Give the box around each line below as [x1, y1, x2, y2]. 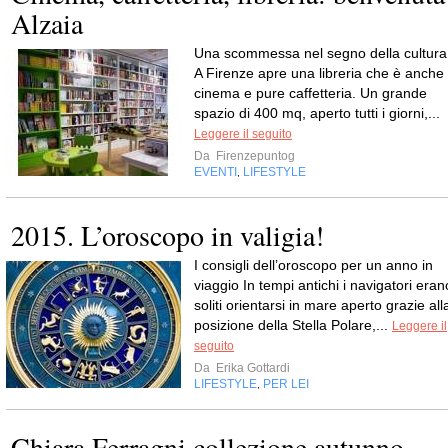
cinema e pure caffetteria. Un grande [194, 85, 427, 101]
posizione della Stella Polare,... [194, 317, 392, 333]
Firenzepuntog [213, 149, 295, 163]
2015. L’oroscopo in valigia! [11, 216, 324, 254]
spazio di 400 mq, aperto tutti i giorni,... [194, 105, 440, 121]
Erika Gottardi [213, 361, 290, 375]
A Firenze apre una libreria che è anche [194, 65, 444, 81]
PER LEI [263, 377, 309, 391]
